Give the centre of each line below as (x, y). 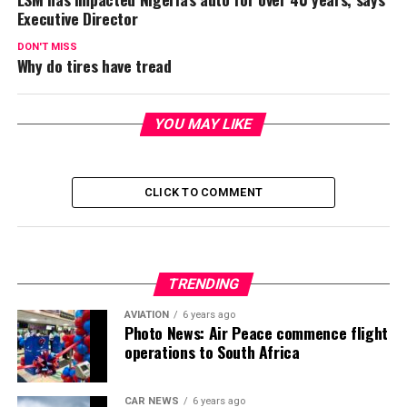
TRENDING (203, 284)
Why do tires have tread (94, 66)
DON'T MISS (47, 47)
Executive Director (77, 19)
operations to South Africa (212, 352)
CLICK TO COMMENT (203, 193)
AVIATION (146, 315)
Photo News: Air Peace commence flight (256, 333)
